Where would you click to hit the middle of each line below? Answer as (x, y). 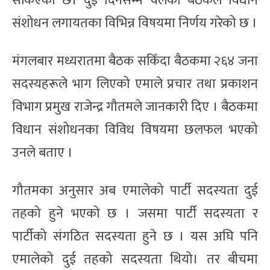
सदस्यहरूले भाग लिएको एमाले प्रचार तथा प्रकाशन (135, 84)
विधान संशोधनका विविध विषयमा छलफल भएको (135, 130)
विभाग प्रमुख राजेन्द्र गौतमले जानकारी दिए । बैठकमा (135, 107)
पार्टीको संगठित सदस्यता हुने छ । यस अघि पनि (135, 236)
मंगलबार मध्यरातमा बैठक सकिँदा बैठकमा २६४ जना (135, 61)
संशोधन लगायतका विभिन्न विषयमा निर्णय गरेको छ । (135, 23)
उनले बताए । (42, 152)
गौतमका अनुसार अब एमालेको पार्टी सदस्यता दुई (135, 190)
